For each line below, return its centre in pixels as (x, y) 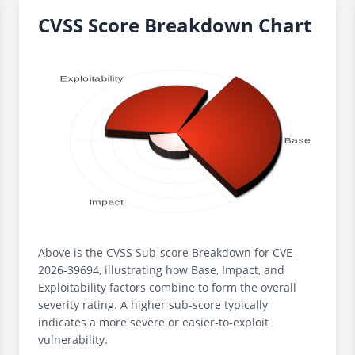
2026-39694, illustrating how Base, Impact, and (161, 270)
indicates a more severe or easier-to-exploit (153, 322)
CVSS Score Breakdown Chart (175, 25)
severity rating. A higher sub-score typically (153, 305)
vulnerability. (73, 340)
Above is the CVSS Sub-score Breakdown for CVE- (167, 252)
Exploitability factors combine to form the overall (167, 287)
